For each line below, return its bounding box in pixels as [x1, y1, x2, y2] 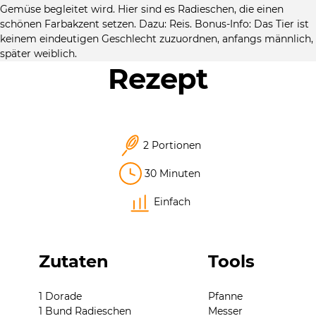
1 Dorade [38, 290, 82, 303]
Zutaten [38, 251, 109, 272]
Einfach [154, 195, 190, 208]
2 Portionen [143, 139, 201, 152]
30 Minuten [144, 167, 200, 180]
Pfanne [207, 290, 243, 303]
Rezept [108, 61, 208, 96]
